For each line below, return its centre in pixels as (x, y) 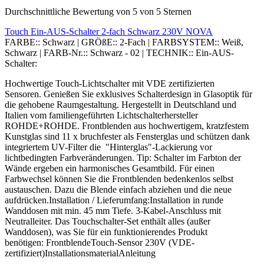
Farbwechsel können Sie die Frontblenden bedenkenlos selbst (119, 179)
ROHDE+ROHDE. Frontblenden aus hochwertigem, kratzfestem (127, 126)
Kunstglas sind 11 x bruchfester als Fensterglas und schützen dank (127, 136)
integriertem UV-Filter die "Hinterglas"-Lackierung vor (108, 147)
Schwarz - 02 (116, 52)
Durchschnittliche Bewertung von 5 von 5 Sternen (98, 11)
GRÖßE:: (99, 42)
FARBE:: (24, 42)
